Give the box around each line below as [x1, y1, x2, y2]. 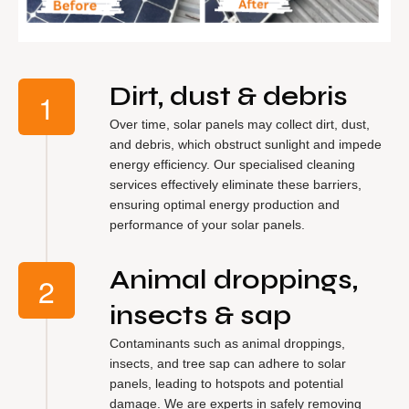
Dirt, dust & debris [110, 79, 348, 112]
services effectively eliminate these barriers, [110, 176, 362, 192]
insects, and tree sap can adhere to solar [110, 355, 346, 371]
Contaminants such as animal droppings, [110, 335, 345, 351]
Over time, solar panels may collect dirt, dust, [110, 116, 370, 131]
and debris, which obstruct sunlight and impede [110, 136, 382, 152]
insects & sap [110, 298, 291, 331]
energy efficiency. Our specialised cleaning [110, 156, 355, 172]
